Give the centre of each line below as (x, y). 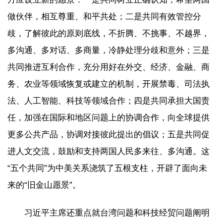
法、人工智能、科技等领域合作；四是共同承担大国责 (109, 101)
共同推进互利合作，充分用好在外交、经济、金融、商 (109, 67)
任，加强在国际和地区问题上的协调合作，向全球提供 (109, 117)
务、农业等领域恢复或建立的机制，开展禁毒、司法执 (109, 84)
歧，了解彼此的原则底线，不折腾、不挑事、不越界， (109, 33)
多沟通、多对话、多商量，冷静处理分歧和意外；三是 (109, 50)
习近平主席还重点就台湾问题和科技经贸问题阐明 (117, 213)
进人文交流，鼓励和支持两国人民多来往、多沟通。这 (109, 151)
